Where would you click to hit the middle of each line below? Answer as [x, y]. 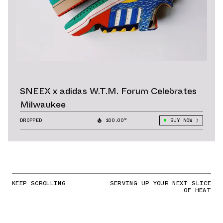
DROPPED [31, 120]
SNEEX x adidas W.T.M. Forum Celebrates [108, 91]
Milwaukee [43, 104]
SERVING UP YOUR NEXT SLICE [160, 183]
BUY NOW [181, 120]
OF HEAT [197, 190]
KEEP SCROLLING [39, 183]
